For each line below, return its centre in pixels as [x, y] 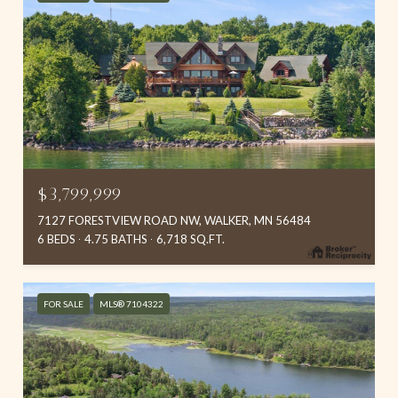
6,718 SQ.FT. [191, 239]
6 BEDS [56, 239]
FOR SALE [64, 303]
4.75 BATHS [116, 239]
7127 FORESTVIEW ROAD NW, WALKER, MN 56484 [174, 220]
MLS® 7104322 [131, 303]
